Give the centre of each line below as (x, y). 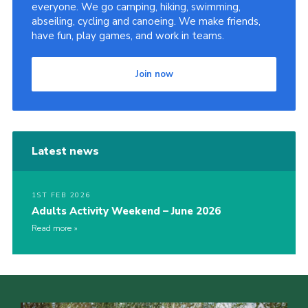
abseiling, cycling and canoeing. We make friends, (146, 22)
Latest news (65, 152)
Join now (154, 75)
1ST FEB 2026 (61, 196)
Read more (51, 229)
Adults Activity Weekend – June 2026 (126, 211)
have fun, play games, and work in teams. (128, 36)
